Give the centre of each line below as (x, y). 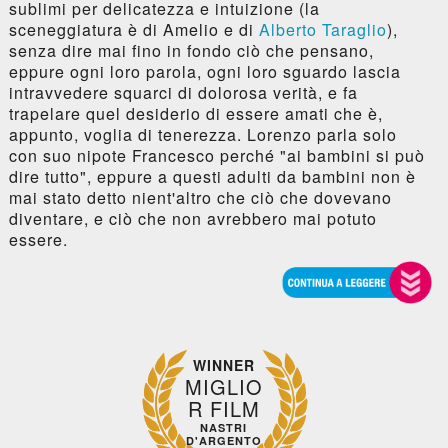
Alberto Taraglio (322, 29)
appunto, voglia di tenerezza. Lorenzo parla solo (202, 134)
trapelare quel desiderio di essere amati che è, (195, 113)
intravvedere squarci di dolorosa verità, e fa (183, 92)
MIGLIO (223, 386)
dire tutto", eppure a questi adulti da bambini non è (212, 176)
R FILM (223, 408)
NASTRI (224, 427)
